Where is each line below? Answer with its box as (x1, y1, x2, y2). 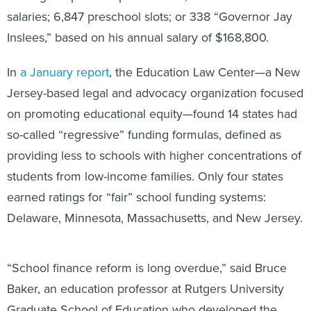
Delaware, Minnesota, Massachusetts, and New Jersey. (7, 209, 303, 226)
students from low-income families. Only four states (7, 167, 283, 185)
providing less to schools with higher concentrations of (7, 146, 301, 164)
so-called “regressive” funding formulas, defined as (7, 126, 281, 143)
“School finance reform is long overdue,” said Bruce (7, 259, 287, 276)
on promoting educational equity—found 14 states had (7, 105, 297, 122)
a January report (20, 63, 109, 81)
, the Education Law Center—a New (109, 63, 300, 81)
